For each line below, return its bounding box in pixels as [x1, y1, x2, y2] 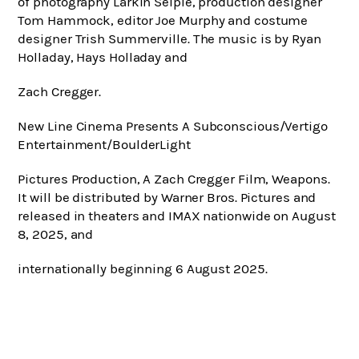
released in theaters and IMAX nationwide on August [18, 208, 336, 224]
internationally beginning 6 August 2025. [18, 261, 268, 277]
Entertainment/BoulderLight [18, 137, 191, 153]
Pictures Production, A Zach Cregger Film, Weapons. [18, 171, 330, 188]
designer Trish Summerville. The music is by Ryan [18, 31, 321, 47]
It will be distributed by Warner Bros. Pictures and [18, 190, 317, 206]
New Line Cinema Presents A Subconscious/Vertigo [18, 119, 328, 135]
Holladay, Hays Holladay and [18, 50, 188, 66]
